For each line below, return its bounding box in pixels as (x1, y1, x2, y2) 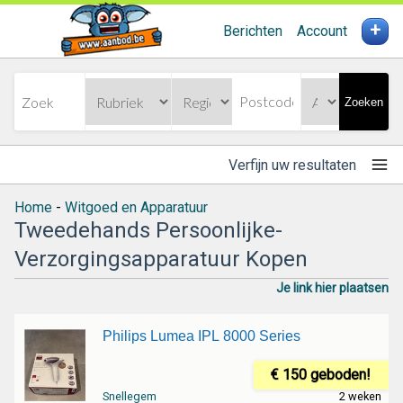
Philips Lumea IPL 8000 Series (102, 328, 300, 344)
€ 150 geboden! (271, 366, 372, 384)
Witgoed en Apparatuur (65, 199, 208, 216)
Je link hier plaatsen (276, 281, 389, 295)
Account (297, 22, 347, 40)
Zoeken (345, 94, 383, 109)
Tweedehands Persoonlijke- (14, 218, 282, 243)
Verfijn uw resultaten (228, 156, 356, 174)
